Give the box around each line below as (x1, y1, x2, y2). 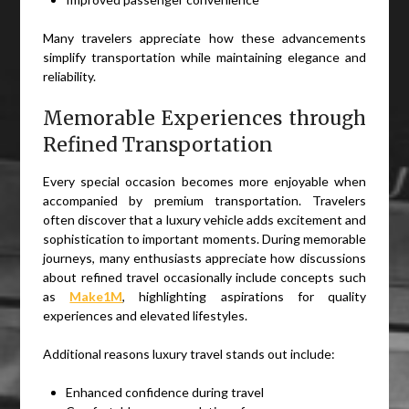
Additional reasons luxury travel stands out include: (43, 346, 336, 362)
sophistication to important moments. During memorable (43, 231, 366, 247)
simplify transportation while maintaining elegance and (43, 49, 366, 66)
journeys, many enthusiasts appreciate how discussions (43, 250, 366, 267)
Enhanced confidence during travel (66, 384, 265, 401)
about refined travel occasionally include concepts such (43, 269, 366, 286)
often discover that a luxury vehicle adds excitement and (43, 212, 366, 228)
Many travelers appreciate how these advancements (43, 30, 366, 47)
